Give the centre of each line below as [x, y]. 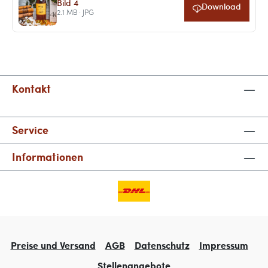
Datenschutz [162, 245]
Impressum [223, 245]
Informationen [48, 157]
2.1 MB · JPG [75, 12]
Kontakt [31, 89]
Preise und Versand [53, 245]
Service [30, 130]
